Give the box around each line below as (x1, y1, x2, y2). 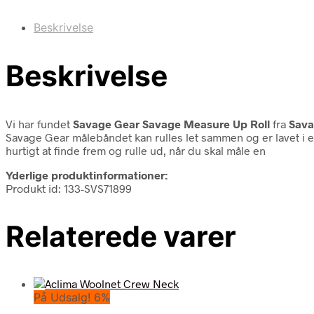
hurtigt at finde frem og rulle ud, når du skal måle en (6, 143, 266, 157)
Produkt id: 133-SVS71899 (6, 181, 132, 195)
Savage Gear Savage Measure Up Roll (73, 116, 270, 130)
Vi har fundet (6, 116, 73, 130)
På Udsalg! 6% (34, 290, 110, 305)
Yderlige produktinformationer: (6, 168, 168, 182)
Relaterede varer (6, 218, 236, 254)
